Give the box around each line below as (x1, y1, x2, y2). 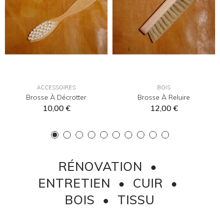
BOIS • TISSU (65, 192, 155, 207)
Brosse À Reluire (137, 92, 190, 102)
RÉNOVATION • (58, 158, 162, 174)
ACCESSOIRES (37, 83, 76, 91)
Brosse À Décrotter (26, 92, 86, 102)
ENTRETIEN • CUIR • (38, 175, 182, 191)
